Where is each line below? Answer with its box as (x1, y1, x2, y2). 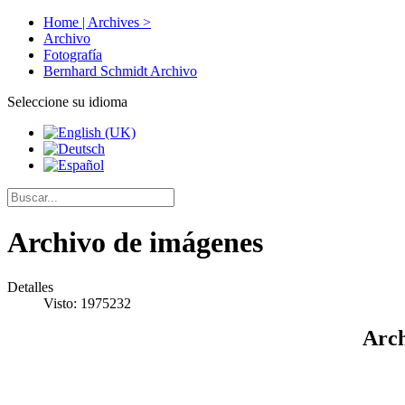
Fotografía (43, 47, 102, 62)
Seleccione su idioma (7, 94, 127, 109)
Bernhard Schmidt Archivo (43, 63, 197, 79)
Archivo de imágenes (7, 226, 263, 259)
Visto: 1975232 (43, 295, 131, 311)
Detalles (7, 278, 53, 295)
